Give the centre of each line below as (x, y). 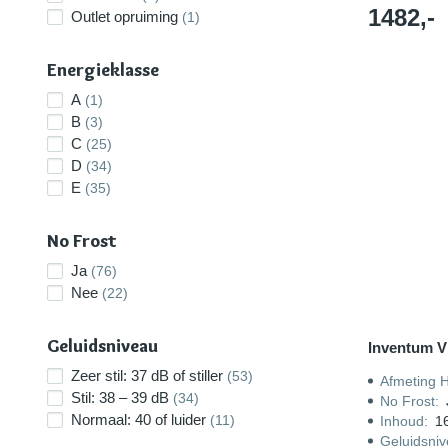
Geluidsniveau (102, 346)
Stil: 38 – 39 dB (120, 397)
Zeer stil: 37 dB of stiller (147, 375)
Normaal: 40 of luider (138, 419)
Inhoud (401, 421)
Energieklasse (103, 70)
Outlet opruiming (124, 16)
